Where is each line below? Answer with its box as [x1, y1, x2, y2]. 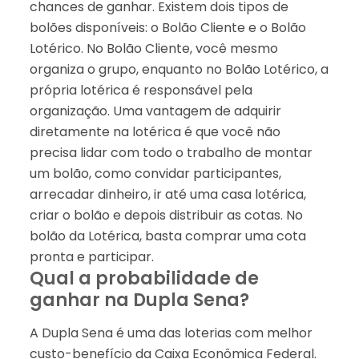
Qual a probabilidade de [29, 265, 259, 291]
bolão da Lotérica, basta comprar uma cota [29, 226, 306, 245]
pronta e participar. [29, 247, 154, 266]
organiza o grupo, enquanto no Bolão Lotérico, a [29, 59, 329, 79]
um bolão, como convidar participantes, [29, 163, 281, 183]
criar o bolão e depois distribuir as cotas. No [29, 205, 303, 224]
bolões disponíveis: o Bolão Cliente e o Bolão [29, 18, 306, 37]
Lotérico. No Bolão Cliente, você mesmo [29, 38, 278, 58]
